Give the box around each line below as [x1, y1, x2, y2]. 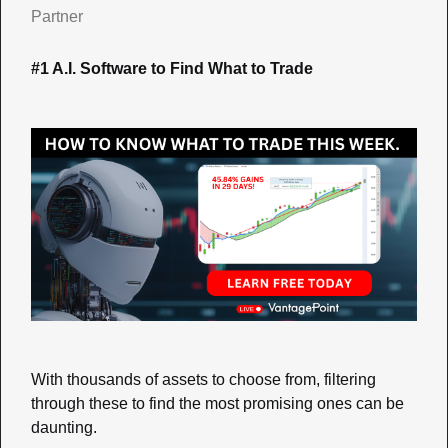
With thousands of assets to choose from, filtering [31, 370, 376, 388]
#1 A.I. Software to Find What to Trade [31, 59, 313, 77]
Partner [31, 7, 83, 25]
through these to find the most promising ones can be [31, 394, 404, 412]
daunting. [31, 418, 101, 436]
